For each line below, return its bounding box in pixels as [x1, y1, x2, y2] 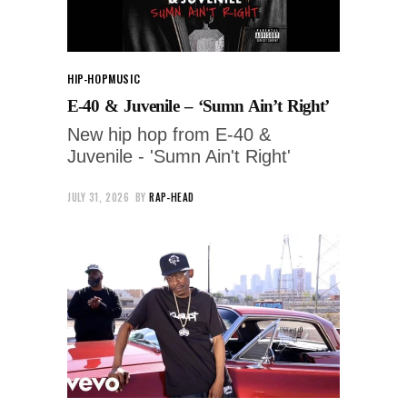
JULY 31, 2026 [67, 189, 130, 204]
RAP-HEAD [149, 189, 194, 204]
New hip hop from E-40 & [67, 124, 271, 144]
